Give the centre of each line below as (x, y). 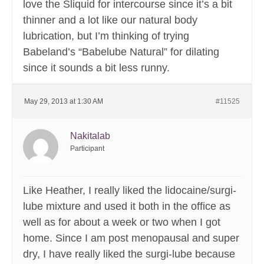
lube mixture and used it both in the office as (127, 207)
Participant (87, 149)
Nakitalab (90, 136)
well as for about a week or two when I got (122, 222)
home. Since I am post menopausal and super (131, 238)
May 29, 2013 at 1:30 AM (64, 102)
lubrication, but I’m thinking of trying (106, 36)
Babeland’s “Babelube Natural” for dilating (121, 52)
